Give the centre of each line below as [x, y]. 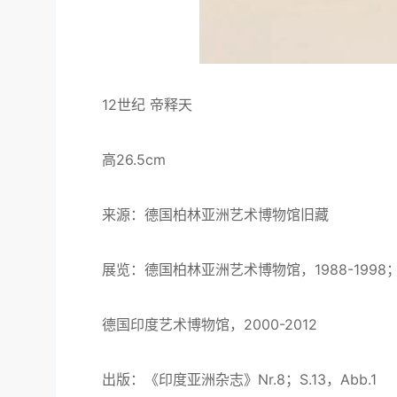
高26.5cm [120, 160]
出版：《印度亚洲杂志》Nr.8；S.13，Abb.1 [225, 379]
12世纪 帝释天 [133, 105]
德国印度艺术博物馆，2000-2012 [195, 324]
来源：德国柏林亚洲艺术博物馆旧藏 [201, 214]
